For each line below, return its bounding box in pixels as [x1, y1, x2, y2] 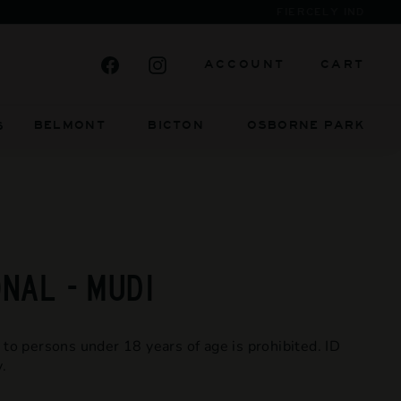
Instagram [179, 54, 248, 74]
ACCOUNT [203, 57, 286, 71]
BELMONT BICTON [33, 119, 204, 132]
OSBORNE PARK [246, 119, 365, 132]
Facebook [132, 54, 197, 74]
